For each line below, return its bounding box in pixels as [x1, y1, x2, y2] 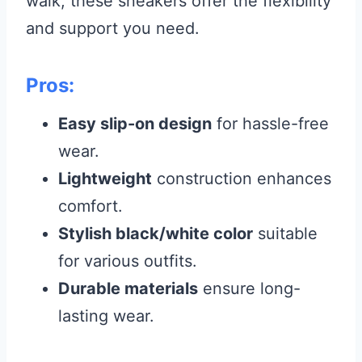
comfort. [58, 196, 123, 217]
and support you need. [26, 19, 200, 39]
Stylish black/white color [58, 224, 253, 244]
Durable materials [58, 279, 198, 299]
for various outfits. [58, 251, 197, 271]
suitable [253, 224, 318, 244]
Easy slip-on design [58, 114, 212, 134]
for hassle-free [212, 114, 329, 134]
